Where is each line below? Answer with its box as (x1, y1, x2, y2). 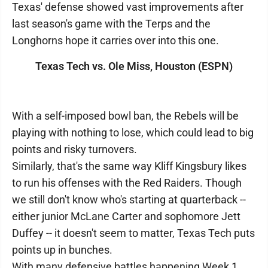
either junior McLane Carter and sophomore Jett (12, 210, 240, 223)
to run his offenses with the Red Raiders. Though (12, 176, 242, 189)
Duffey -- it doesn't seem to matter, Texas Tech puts (12, 227, 255, 239)
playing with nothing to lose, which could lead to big (12, 126, 254, 139)
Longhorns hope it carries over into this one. (12, 34, 219, 47)
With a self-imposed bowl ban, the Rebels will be (12, 109, 239, 122)
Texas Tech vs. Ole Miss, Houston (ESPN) (35, 60, 233, 72)
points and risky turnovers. (12, 143, 137, 156)
